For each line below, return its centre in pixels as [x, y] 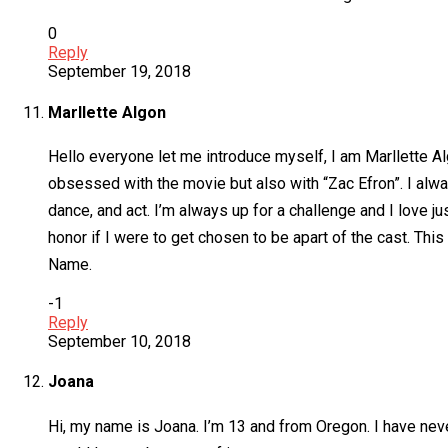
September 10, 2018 [119, 341]
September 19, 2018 [119, 72]
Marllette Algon [107, 112]
